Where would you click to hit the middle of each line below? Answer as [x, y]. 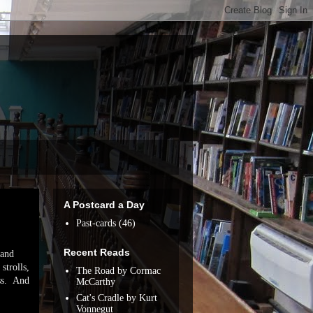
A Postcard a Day [104, 205]
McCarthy [95, 282]
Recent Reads [97, 252]
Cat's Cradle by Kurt [116, 298]
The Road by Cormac [118, 270]
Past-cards [96, 223]
